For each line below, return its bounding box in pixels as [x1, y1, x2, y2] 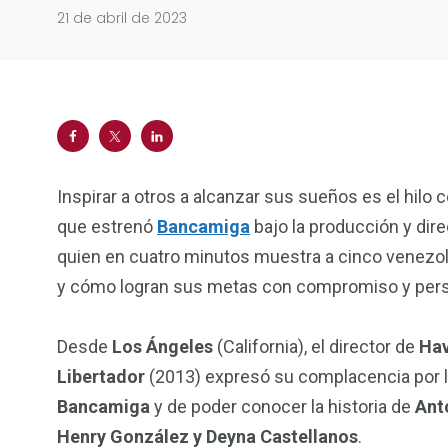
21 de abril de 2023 [57, 8, 187, 29]
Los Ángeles [112, 335, 217, 357]
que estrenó [57, 215, 157, 237]
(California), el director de [217, 335, 419, 357]
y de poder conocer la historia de [150, 395, 415, 417]
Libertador [57, 365, 145, 387]
